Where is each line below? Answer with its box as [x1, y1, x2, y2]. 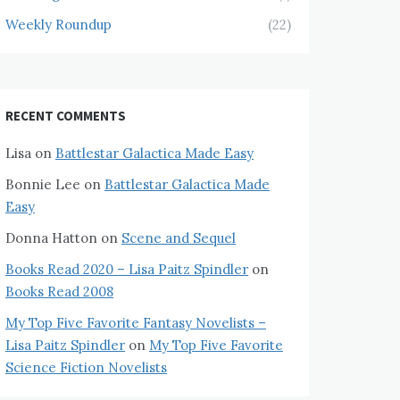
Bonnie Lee [5, 176, 80, 193]
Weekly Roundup [5, 16, 112, 33]
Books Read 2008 [5, 283, 113, 300]
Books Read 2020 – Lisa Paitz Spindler [5, 261, 248, 278]
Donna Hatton [5, 229, 97, 246]
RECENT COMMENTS [5, 107, 126, 124]
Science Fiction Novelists [5, 359, 167, 376]
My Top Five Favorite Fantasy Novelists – [5, 314, 266, 331]
